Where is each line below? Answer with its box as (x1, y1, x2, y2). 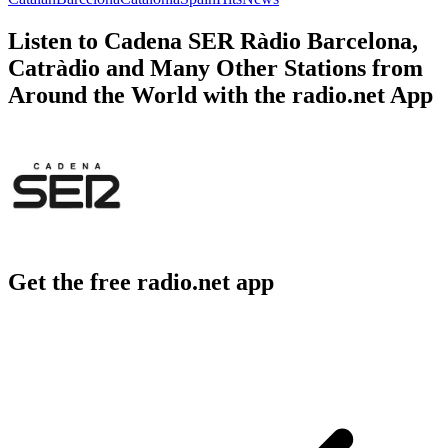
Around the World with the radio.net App (8, 81, 433, 108)
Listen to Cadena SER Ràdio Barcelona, (8, 27, 418, 54)
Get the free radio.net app (8, 269, 274, 296)
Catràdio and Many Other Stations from (8, 54, 423, 81)
